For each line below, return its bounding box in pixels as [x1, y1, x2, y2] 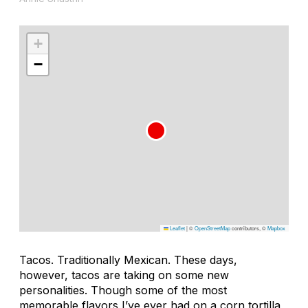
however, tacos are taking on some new [19, 267, 229, 282]
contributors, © [230, 223, 267, 232]
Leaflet [168, 223, 185, 232]
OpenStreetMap [195, 223, 230, 232]
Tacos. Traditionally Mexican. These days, [19, 252, 237, 267]
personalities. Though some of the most [19, 283, 227, 297]
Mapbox [267, 223, 285, 232]
